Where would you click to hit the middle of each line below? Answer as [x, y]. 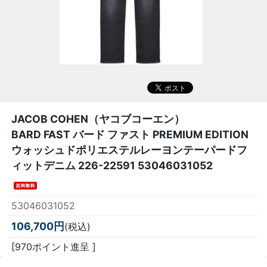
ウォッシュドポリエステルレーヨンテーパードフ [129, 150]
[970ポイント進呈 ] [54, 246]
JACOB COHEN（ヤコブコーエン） [98, 119]
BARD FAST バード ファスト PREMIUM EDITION [130, 135]
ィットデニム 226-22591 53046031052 [112, 166]
